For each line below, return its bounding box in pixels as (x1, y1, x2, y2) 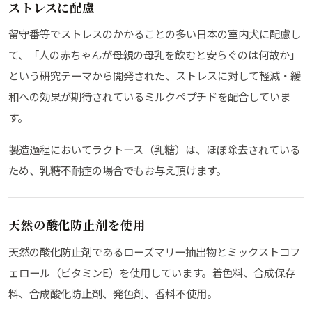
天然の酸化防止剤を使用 (8, 216, 146, 234)
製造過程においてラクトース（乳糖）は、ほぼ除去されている (8, 141, 300, 157)
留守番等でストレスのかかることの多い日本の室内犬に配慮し (8, 26, 301, 42)
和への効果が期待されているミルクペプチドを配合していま (8, 88, 290, 104)
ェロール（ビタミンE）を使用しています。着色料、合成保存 (8, 265, 295, 281)
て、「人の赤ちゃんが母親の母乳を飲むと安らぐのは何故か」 (8, 47, 300, 63)
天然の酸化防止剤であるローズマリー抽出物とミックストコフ (8, 244, 300, 260)
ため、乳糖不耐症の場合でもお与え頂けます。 (8, 162, 226, 178)
